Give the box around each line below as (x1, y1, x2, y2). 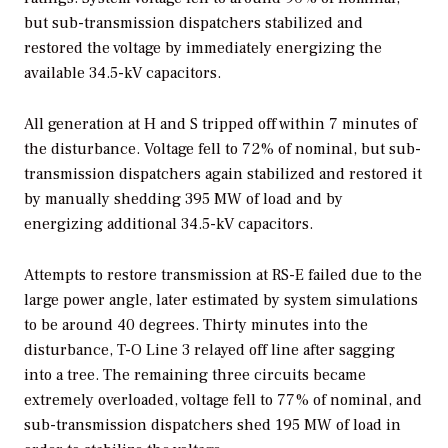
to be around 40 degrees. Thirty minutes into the (24, 314, 368, 335)
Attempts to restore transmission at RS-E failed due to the (24, 264, 422, 285)
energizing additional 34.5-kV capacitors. (24, 213, 313, 234)
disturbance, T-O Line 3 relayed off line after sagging (24, 339, 395, 360)
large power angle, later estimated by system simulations (24, 289, 418, 310)
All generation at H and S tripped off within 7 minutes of (24, 113, 417, 134)
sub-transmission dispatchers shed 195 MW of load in (24, 414, 401, 435)
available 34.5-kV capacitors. (24, 62, 221, 83)
